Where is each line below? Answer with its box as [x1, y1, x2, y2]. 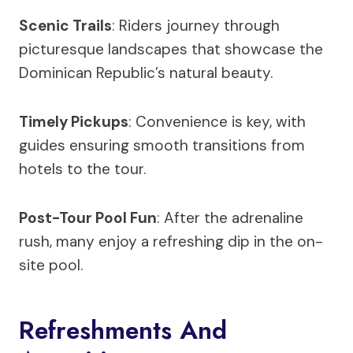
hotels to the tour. [19, 159, 146, 180]
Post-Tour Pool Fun [19, 208, 157, 229]
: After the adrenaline [157, 208, 303, 229]
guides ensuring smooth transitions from [19, 136, 305, 156]
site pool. [19, 255, 83, 276]
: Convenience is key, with [128, 112, 306, 132]
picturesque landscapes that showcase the [19, 39, 323, 60]
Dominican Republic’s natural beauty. [19, 63, 273, 84]
